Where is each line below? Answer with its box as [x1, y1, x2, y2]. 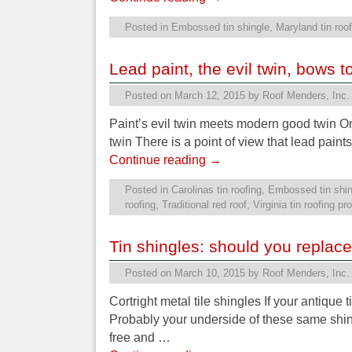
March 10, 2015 [174, 267, 245, 280]
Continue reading [109, 153, 209, 167]
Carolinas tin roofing [171, 183, 262, 196]
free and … [109, 331, 170, 345]
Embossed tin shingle [171, 20, 269, 33]
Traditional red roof [162, 198, 247, 211]
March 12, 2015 [174, 89, 245, 101]
